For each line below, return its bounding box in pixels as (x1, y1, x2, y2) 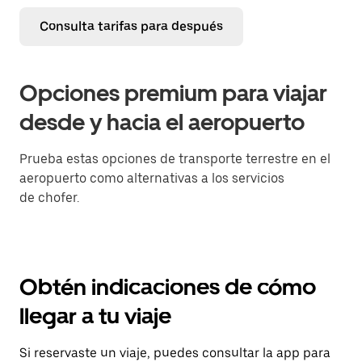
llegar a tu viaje (19, 302, 171, 330)
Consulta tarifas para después (40, 19, 223, 34)
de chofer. (19, 190, 79, 205)
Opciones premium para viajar (19, 79, 327, 107)
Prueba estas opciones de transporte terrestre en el (19, 151, 330, 166)
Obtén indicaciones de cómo (19, 273, 316, 301)
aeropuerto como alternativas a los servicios (19, 170, 284, 186)
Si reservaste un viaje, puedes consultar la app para (19, 345, 330, 360)
